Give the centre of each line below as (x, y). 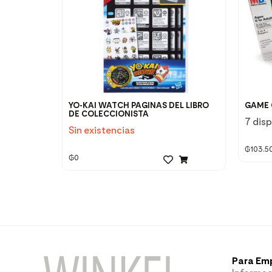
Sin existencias (102, 130)
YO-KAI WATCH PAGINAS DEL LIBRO (139, 105)
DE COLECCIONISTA (109, 114)
